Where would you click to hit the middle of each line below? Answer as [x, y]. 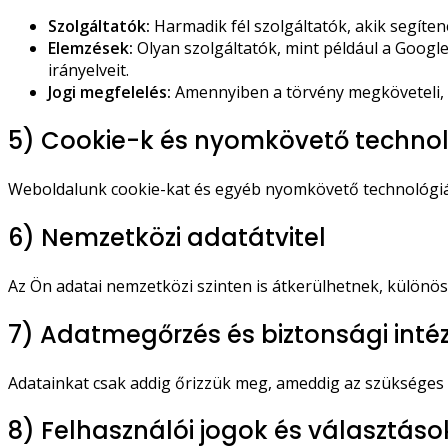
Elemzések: [90, 48]
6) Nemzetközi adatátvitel [167, 237]
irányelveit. [88, 70]
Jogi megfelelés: [109, 92]
